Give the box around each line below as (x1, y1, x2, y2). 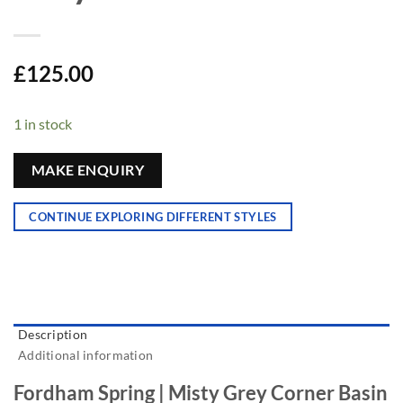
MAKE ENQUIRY (31, 162, 145, 179)
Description (18, 326, 88, 342)
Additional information (18, 346, 154, 363)
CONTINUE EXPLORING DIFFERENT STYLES (29, 210, 277, 224)
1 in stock (13, 114, 72, 132)
